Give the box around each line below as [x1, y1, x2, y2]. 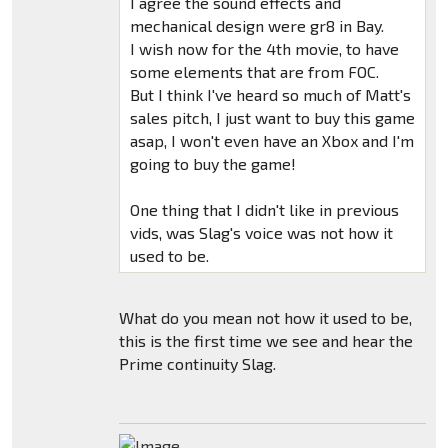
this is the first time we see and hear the [118, 330, 413, 350]
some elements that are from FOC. [129, 61, 379, 81]
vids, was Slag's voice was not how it [129, 222, 393, 242]
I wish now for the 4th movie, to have [129, 38, 399, 58]
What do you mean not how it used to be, [118, 307, 412, 327]
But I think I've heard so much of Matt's [129, 84, 411, 104]
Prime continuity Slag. [118, 353, 276, 373]
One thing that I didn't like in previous [129, 199, 399, 219]
